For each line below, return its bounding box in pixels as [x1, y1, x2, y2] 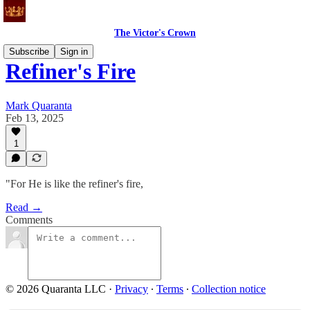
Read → [6, 201, 42, 213]
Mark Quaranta [6, 99, 72, 111]
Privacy [115, 283, 148, 295]
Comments [6, 214, 53, 226]
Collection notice [192, 283, 266, 295]
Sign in [60, 46, 88, 57]
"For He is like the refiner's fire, [6, 178, 143, 190]
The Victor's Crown [114, 28, 196, 38]
